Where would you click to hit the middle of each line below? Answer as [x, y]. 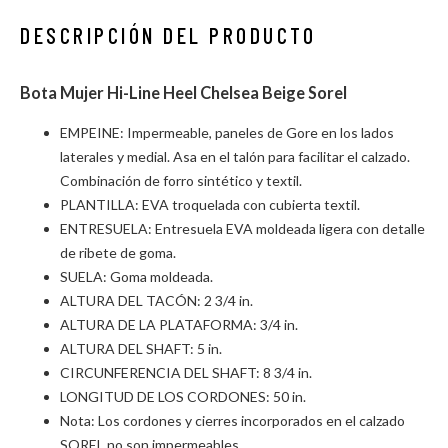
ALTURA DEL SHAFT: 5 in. [141, 349]
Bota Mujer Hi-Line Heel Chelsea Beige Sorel [183, 92]
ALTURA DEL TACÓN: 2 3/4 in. [156, 301]
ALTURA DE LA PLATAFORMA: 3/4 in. [179, 325]
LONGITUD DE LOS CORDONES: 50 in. [183, 397]
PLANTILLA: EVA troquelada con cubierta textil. [210, 205]
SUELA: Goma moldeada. [136, 277]
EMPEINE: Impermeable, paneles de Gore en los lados [227, 133]
